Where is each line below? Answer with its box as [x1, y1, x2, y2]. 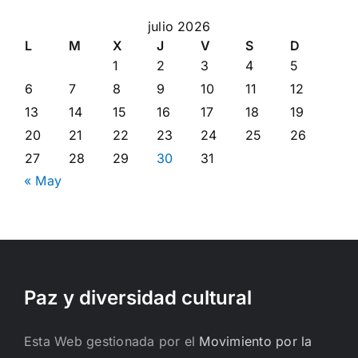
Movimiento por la [199, 332, 312, 349]
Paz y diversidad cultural [24, 285, 252, 309]
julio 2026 [147, 18, 211, 34]
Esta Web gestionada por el [24, 332, 200, 349]
